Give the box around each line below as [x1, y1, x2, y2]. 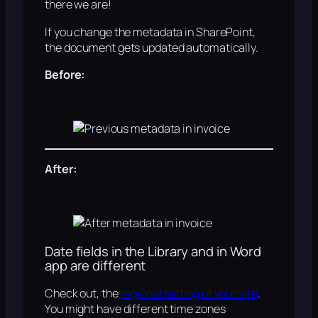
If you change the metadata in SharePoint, [45, 23, 256, 40]
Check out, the [45, 285, 121, 302]
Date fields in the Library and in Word [45, 241, 262, 261]
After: [45, 160, 77, 177]
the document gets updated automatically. [45, 39, 258, 55]
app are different [45, 256, 146, 275]
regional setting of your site [120, 285, 258, 302]
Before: [45, 66, 86, 82]
